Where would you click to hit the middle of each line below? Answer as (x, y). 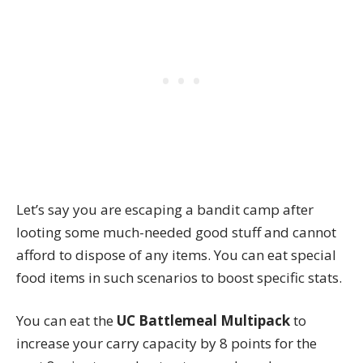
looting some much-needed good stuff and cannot (176, 232)
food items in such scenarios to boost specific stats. (179, 277)
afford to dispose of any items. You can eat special (176, 254)
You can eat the (66, 321)
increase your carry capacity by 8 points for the (167, 344)
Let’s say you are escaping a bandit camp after (165, 209)
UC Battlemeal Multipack (203, 321)
